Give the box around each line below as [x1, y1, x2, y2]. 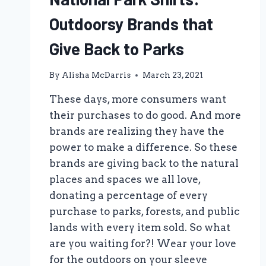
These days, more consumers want [49, 93, 226, 106]
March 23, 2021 [142, 70, 204, 80]
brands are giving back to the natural [49, 157, 239, 170]
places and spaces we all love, [49, 173, 201, 186]
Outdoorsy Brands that [49, 13, 213, 34]
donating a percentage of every [49, 189, 208, 202]
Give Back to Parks [49, 38, 184, 59]
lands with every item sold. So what [49, 221, 230, 234]
